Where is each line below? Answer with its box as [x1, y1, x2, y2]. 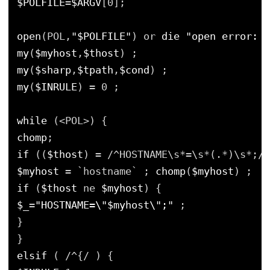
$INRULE [35, 80, 77, 93]
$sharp [35, 63, 71, 76]
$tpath [77, 63, 113, 76]
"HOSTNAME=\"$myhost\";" [35, 198, 174, 211]
